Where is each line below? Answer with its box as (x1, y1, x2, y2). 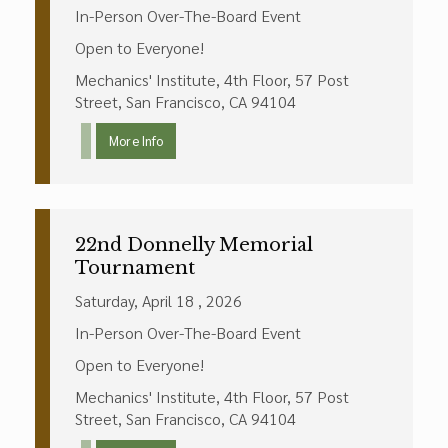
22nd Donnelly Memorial (75, 234, 313, 256)
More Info (109, 132, 163, 149)
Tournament (75, 257, 195, 279)
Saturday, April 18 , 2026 (75, 290, 242, 311)
